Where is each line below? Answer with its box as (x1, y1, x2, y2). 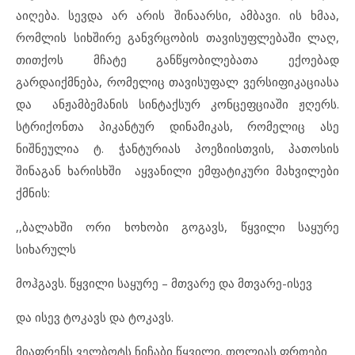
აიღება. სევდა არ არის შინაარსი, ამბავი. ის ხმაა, (16, 6, 339, 23)
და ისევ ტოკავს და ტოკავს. (16, 308, 174, 325)
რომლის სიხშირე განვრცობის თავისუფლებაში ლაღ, (16, 29, 339, 45)
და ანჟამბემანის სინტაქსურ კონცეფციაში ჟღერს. (16, 95, 339, 112)
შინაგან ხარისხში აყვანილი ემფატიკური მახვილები (16, 162, 339, 178)
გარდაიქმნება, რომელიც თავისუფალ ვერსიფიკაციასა (16, 73, 339, 90)
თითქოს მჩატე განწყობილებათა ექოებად (16, 51, 339, 67)
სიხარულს (16, 240, 76, 257)
